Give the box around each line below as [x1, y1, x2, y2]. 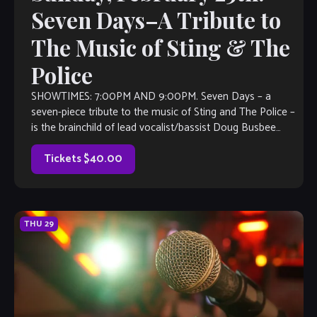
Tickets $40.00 [43, 150, 122, 168]
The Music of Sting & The [30, 33, 290, 63]
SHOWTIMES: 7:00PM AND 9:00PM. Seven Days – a [30, 88, 271, 106]
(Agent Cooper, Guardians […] [30, 134, 163, 153]
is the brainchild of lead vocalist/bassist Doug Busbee [30, 119, 276, 137]
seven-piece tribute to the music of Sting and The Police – [30, 103, 295, 122]
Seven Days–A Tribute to [30, 5, 281, 35]
